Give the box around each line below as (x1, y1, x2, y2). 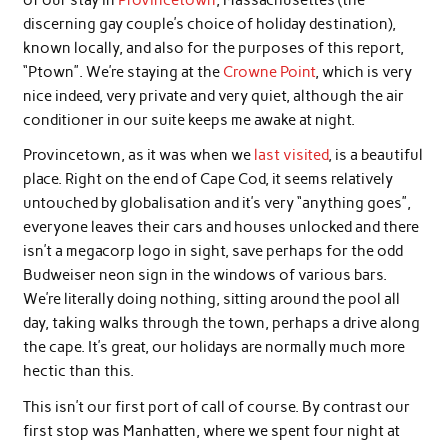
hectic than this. (22, 362, 134, 381)
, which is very (314, 62, 412, 81)
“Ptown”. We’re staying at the (22, 62, 223, 81)
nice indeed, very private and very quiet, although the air (22, 86, 404, 105)
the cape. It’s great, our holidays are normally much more (22, 338, 405, 357)
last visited (253, 146, 328, 165)
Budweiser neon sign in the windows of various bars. (22, 266, 387, 285)
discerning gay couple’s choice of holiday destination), (22, 14, 396, 33)
